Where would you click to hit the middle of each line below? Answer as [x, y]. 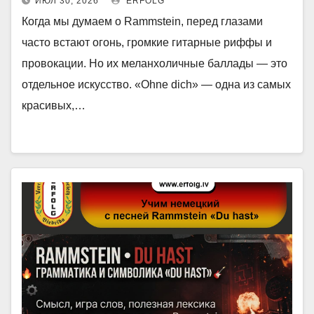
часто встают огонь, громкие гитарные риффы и [147, 42]
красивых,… [54, 105]
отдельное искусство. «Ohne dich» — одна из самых [156, 84]
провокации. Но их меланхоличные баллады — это [155, 63]
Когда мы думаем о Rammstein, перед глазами [142, 21]
